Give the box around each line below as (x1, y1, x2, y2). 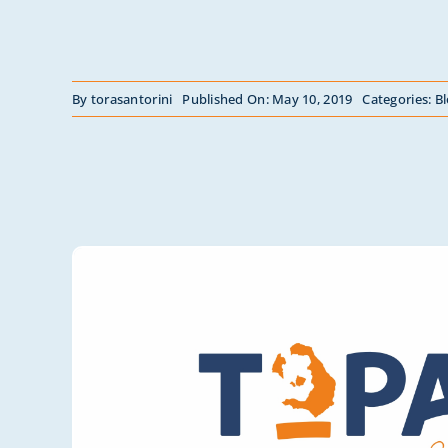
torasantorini (90, 89, 173, 108)
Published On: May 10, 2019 (182, 89, 353, 108)
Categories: (362, 89, 435, 108)
